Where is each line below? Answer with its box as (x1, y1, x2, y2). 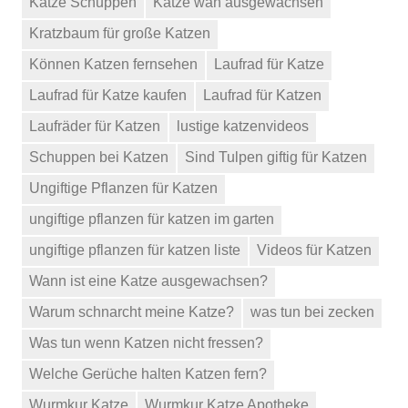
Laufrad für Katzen (203, 87, 321, 103)
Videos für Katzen (257, 241, 372, 258)
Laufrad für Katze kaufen (29, 87, 187, 103)
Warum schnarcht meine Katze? (29, 303, 234, 320)
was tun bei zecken (250, 303, 374, 320)
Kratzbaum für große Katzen (29, 25, 210, 41)
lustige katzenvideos (177, 117, 309, 134)
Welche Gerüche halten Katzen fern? (29, 365, 267, 382)
